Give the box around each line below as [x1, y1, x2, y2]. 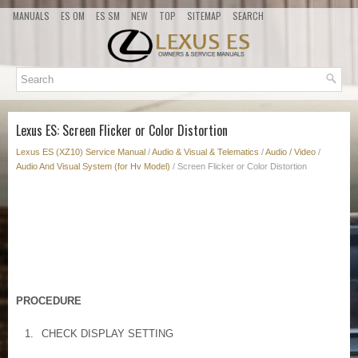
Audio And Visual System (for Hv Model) [16, 161, 170, 172]
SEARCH [233, 9, 264, 22]
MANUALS [13, 9, 50, 22]
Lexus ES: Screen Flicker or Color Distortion [16, 121, 228, 141]
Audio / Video [265, 147, 316, 157]
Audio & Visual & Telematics [152, 147, 259, 157]
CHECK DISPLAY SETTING [42, 328, 173, 340]
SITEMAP [187, 9, 221, 22]
